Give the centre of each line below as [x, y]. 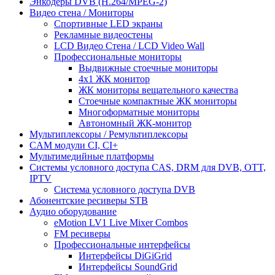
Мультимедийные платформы [92, 156]
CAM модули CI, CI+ [74, 145]
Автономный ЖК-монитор [135, 123]
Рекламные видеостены [103, 34]
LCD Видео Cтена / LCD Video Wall [129, 45]
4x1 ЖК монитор [114, 79]
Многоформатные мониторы [139, 112]
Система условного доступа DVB [125, 189]
